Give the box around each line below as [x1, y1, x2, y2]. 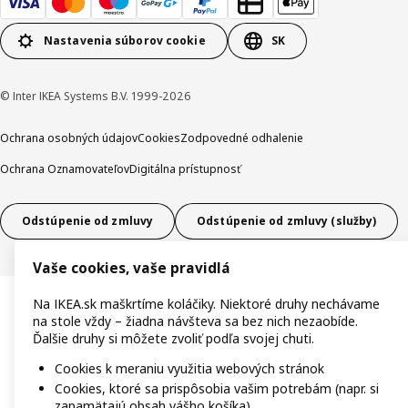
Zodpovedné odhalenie [180, 129, 303, 146]
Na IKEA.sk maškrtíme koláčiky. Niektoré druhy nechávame [33, 295, 380, 313]
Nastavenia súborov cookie [44, 33, 206, 49]
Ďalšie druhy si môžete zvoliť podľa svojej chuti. [33, 330, 314, 348]
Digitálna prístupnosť [129, 160, 240, 177]
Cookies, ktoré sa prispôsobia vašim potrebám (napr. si [55, 380, 379, 398]
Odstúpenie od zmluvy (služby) [197, 213, 377, 229]
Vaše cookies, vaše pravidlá [33, 259, 230, 279]
